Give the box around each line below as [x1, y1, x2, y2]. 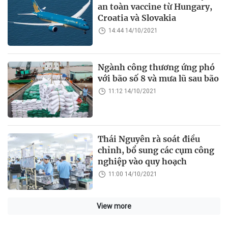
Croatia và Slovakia [98, 12, 177, 23]
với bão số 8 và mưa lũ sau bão [98, 73, 219, 84]
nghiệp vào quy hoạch [98, 156, 187, 167]
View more [97, 202, 131, 210]
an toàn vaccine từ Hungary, [98, 1, 213, 12]
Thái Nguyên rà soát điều [98, 134, 201, 145]
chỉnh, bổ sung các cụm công [98, 145, 215, 156]
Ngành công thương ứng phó [98, 62, 215, 73]
